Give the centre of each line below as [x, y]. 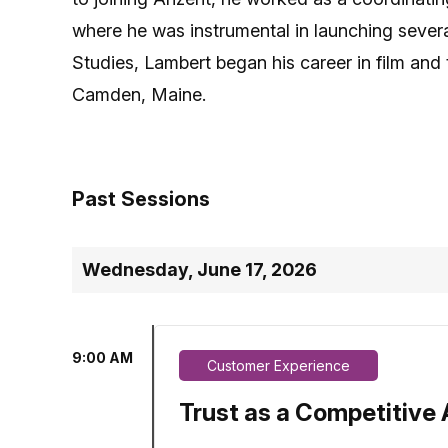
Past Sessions [141, 199]
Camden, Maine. [139, 94]
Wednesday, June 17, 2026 [199, 269]
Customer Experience [278, 365]
